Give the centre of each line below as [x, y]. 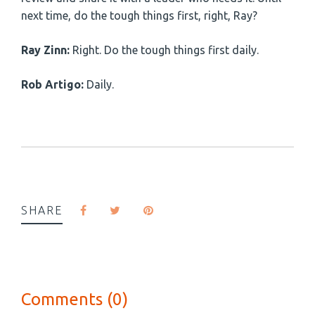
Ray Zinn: [47, 50]
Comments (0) [75, 300]
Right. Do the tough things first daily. [166, 50]
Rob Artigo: [54, 85]
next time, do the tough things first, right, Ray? [139, 16]
